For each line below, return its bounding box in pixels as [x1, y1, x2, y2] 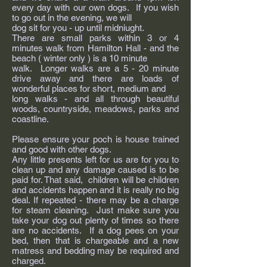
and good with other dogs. [12, 144, 111, 154]
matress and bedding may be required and [12, 246, 179, 256]
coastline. [12, 114, 53, 124]
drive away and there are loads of [12, 73, 179, 83]
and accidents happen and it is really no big [12, 185, 179, 195]
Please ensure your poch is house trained [12, 134, 179, 144]
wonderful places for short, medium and [12, 83, 166, 94]
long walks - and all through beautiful [12, 94, 179, 104]
